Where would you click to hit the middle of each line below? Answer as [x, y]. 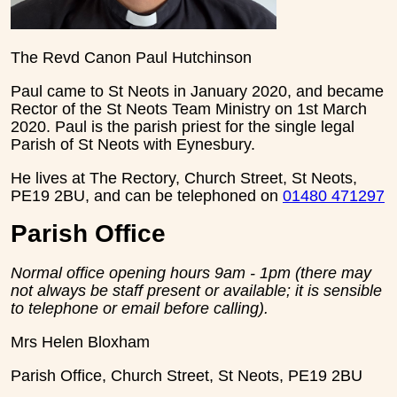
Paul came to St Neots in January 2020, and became [197, 92]
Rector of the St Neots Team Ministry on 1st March [189, 109]
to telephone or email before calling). [140, 308]
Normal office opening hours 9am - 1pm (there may [191, 272]
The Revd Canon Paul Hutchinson [131, 58]
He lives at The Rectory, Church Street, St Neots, [184, 179]
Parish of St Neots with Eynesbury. [135, 145]
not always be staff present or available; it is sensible [196, 290]
